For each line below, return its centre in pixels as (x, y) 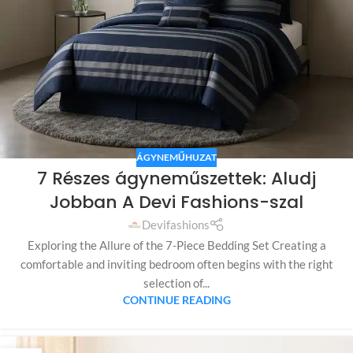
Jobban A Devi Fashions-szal (176, 203)
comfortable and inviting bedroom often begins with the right (176, 264)
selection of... (176, 282)
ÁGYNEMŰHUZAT (176, 158)
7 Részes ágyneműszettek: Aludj (176, 179)
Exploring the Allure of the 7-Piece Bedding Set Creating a (176, 245)
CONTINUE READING (176, 300)
